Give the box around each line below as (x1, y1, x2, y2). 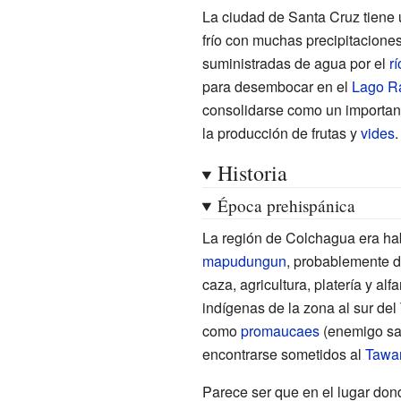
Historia (217, 158, 287, 187)
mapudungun (201, 250, 286, 271)
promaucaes (240, 320, 320, 341)
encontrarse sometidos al (201, 343, 365, 364)
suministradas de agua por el (201, 52, 389, 73)
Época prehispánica (217, 193, 355, 217)
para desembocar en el (201, 75, 352, 97)
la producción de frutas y (201, 122, 361, 143)
